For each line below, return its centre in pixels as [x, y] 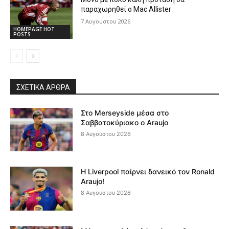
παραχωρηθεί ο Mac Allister [126, 9]
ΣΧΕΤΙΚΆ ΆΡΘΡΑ [43, 87]
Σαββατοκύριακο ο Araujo [125, 122]
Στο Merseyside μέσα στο [125, 112]
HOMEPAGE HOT [34, 29]
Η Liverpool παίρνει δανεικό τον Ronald [148, 172]
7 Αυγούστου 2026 [106, 21]
